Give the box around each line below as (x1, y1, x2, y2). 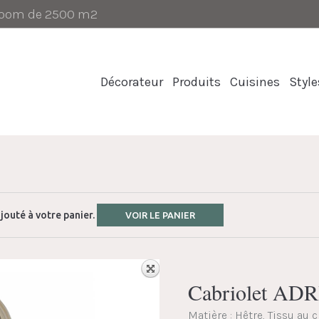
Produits (172, 74, 221, 90)
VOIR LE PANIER (125, 210, 195, 220)
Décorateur (100, 74, 163, 90)
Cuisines (230, 74, 280, 90)
